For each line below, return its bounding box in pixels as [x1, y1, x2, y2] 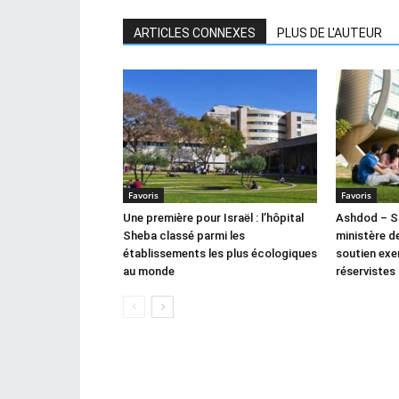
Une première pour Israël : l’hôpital [123, 211, 304, 225]
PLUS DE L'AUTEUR [277, 26, 382, 41]
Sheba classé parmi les [123, 229, 245, 243]
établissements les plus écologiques [123, 247, 317, 261]
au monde [123, 265, 175, 279]
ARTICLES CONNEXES [134, 26, 256, 41]
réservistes [336, 265, 395, 279]
